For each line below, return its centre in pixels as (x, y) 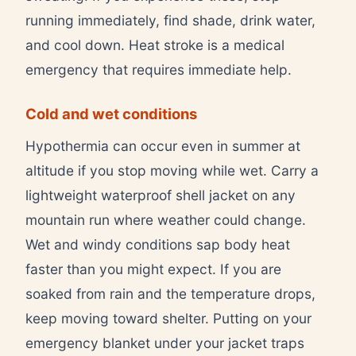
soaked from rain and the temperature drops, (170, 293)
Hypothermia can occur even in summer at (163, 145)
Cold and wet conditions (111, 113)
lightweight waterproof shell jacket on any (161, 195)
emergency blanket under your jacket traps (165, 342)
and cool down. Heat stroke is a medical (155, 44)
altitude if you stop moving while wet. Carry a (172, 170)
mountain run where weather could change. (166, 219)
